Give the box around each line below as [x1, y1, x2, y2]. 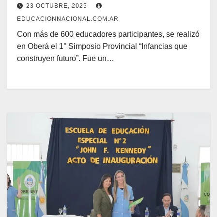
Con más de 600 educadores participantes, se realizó [17, 30, 200, 39]
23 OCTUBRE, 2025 [26, 2, 89, 10]
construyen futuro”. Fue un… [17, 54, 114, 63]
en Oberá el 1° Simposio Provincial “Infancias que [17, 42, 187, 51]
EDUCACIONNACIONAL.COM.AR [17, 15, 119, 23]
